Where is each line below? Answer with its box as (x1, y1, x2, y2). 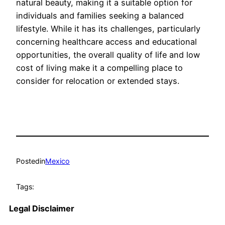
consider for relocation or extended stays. (16, 75, 179, 86)
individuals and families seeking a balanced (16, 10, 184, 21)
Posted (16, 157, 40, 166)
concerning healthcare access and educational (16, 36, 197, 47)
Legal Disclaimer (9, 203, 74, 214)
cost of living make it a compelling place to (16, 62, 183, 73)
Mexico (45, 157, 70, 166)
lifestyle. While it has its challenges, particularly (16, 23, 200, 34)
